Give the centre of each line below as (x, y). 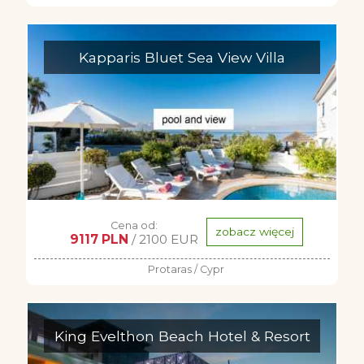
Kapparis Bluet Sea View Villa (182, 57)
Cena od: (134, 225)
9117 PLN (99, 239)
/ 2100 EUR (163, 239)
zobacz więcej (254, 232)
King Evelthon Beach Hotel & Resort (182, 336)
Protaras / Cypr (186, 269)
